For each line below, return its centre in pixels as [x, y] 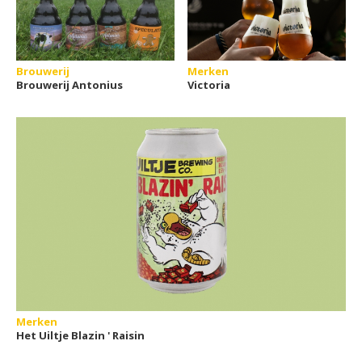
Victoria [209, 85]
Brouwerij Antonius [69, 85]
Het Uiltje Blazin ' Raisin [80, 335]
